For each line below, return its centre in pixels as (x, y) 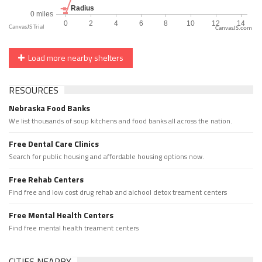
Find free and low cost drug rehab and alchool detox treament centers (118, 192)
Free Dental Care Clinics (54, 144)
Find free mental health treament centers (74, 228)
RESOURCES (34, 90)
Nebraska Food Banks (49, 108)
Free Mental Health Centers (61, 215)
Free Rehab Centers (46, 180)
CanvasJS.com (234, 29)
